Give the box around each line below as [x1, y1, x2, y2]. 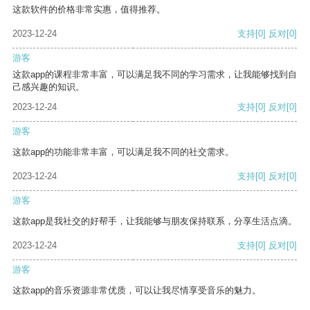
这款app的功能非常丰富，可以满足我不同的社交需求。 [12, 147, 234, 158]
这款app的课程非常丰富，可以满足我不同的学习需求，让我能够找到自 [12, 69, 297, 80]
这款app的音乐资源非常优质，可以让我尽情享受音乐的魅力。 [12, 285, 261, 296]
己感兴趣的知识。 [12, 82, 84, 93]
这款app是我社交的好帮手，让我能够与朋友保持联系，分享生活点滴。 [12, 216, 297, 227]
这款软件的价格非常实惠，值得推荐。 [12, 4, 165, 15]
